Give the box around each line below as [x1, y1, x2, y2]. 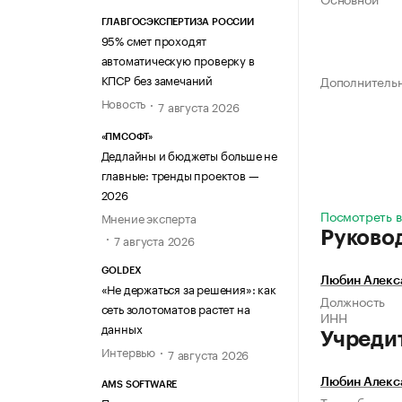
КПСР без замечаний [100, 70, 213, 89]
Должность [320, 291, 386, 311]
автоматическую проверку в [100, 50, 255, 69]
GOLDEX [100, 265, 142, 275]
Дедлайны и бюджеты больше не [100, 144, 277, 163]
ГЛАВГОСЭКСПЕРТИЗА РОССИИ [100, 17, 254, 28]
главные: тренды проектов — [100, 164, 259, 183]
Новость [100, 93, 146, 112]
